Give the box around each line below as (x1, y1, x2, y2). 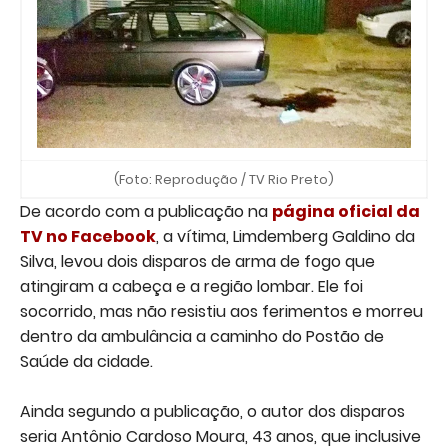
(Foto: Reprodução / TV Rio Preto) (114, 170, 334, 190)
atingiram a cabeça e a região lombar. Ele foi (20, 275, 363, 299)
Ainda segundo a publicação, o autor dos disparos (20, 400, 405, 424)
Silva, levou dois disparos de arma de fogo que (20, 250, 375, 274)
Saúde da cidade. (20, 350, 153, 374)
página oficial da (272, 200, 420, 224)
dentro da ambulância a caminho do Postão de (20, 325, 384, 349)
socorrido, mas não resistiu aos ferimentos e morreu (20, 300, 423, 324)
